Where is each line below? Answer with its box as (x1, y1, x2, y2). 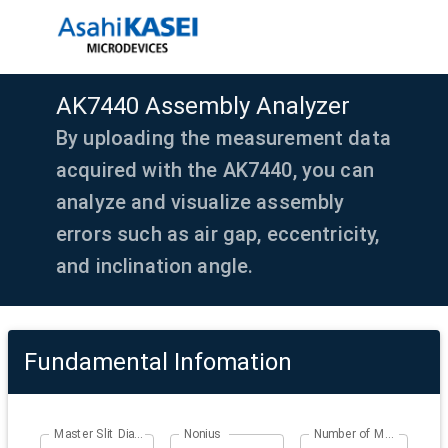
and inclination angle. (56, 254, 254, 279)
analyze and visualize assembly (56, 190, 345, 215)
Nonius (184, 426, 221, 441)
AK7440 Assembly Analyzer (56, 92, 350, 121)
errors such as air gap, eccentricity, (56, 222, 380, 247)
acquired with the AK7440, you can (56, 158, 374, 183)
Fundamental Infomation (24, 348, 292, 377)
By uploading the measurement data (56, 126, 391, 151)
